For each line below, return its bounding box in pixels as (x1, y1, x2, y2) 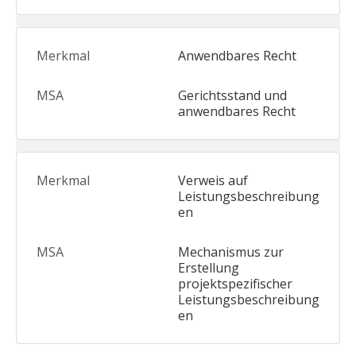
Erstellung (178, 259, 239, 277)
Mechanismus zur (178, 243, 284, 261)
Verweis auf (178, 172, 248, 189)
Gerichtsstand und (178, 87, 287, 104)
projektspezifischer (178, 275, 292, 292)
